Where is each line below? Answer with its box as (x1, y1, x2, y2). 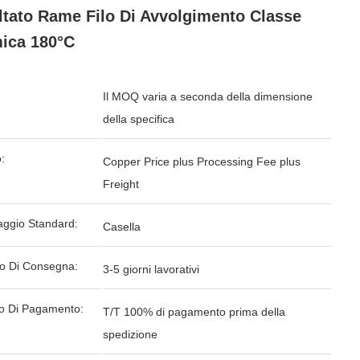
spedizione (103, 328, 157, 341)
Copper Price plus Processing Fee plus (103, 155, 301, 168)
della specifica (103, 112, 174, 125)
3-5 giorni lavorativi (103, 263, 199, 276)
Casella (103, 220, 141, 233)
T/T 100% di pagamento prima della (103, 305, 285, 318)
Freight (103, 178, 139, 190)
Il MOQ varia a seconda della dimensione (103, 90, 313, 103)
